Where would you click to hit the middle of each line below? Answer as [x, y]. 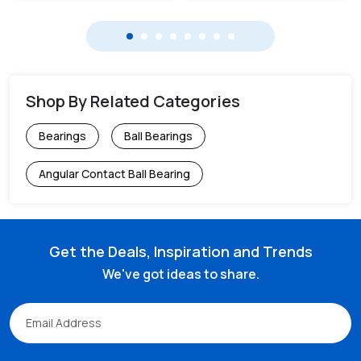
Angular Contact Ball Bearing [114, 173]
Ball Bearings [158, 135]
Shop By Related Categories [133, 101]
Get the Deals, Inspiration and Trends [180, 251]
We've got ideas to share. [180, 274]
